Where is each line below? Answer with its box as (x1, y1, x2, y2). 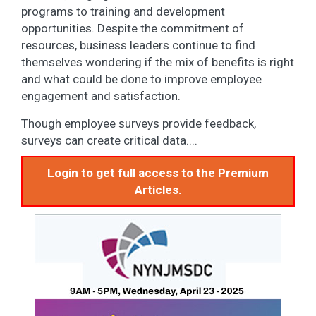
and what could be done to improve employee (21, 71, 262, 86)
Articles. (134, 182, 182, 197)
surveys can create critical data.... (21, 133, 197, 147)
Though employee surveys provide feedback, (21, 116, 256, 130)
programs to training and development (21, 4, 225, 18)
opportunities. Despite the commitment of (21, 20, 244, 35)
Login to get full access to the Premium (47, 165, 269, 180)
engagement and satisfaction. (21, 88, 181, 103)
